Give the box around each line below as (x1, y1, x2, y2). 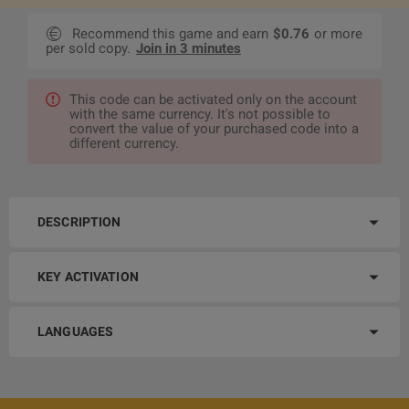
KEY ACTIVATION (37, 269, 139, 285)
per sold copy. (46, 40, 131, 58)
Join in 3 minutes (136, 40, 241, 58)
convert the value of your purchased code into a (69, 121, 359, 138)
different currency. (69, 135, 179, 152)
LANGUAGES (37, 324, 114, 340)
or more (313, 26, 362, 43)
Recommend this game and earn (71, 26, 268, 43)
